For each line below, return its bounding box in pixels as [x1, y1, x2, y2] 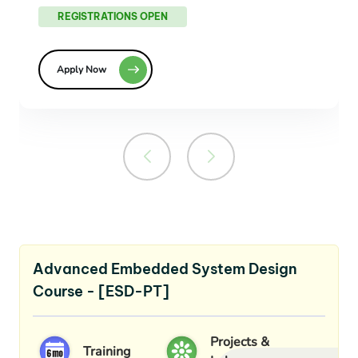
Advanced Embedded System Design [33, 260, 297, 279]
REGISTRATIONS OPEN [58, 10, 168, 23]
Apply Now [57, 63, 106, 77]
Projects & [210, 332, 270, 351]
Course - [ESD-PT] [33, 282, 169, 301]
